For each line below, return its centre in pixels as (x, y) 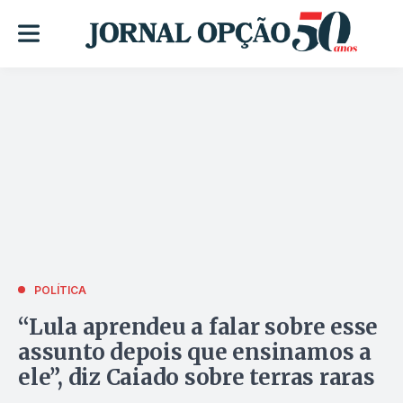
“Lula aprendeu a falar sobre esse (198, 327)
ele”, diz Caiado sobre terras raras (197, 377)
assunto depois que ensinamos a (195, 352)
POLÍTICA (60, 290)
